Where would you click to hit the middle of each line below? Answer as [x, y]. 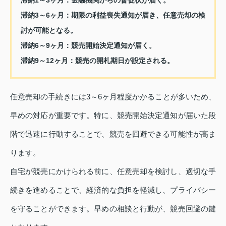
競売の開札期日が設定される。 [124, 60]
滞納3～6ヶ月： [46, 15]
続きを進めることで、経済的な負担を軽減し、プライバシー [113, 190]
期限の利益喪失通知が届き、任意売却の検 [138, 15]
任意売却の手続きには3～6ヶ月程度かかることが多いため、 [113, 97]
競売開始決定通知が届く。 [113, 45]
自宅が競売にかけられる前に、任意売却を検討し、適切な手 [113, 172]
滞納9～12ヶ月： [48, 60]
